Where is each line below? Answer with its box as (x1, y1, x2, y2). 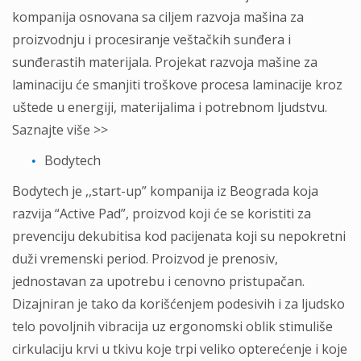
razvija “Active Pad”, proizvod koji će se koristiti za (12, 205, 311, 222)
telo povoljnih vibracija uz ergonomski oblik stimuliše (12, 317, 333, 335)
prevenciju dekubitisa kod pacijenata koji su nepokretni (12, 227, 346, 245)
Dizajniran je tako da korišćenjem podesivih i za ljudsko (12, 295, 345, 313)
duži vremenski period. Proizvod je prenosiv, (12, 250, 278, 268)
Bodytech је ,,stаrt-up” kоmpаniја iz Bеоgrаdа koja (12, 182, 318, 200)
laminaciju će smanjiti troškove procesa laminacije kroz (12, 76, 342, 93)
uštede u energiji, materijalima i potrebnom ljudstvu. (12, 98, 327, 116)
